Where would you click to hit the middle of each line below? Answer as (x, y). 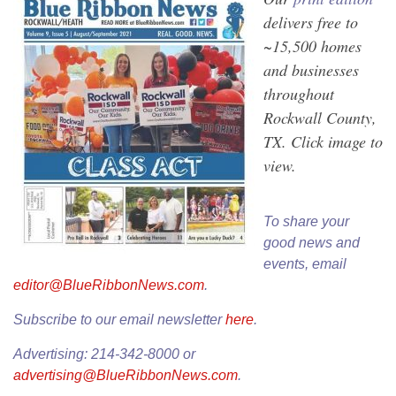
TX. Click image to (323, 142)
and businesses (311, 70)
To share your (306, 222)
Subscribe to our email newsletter (119, 320)
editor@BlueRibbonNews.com (109, 286)
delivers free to (311, 23)
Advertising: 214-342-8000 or (104, 354)
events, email (305, 264)
